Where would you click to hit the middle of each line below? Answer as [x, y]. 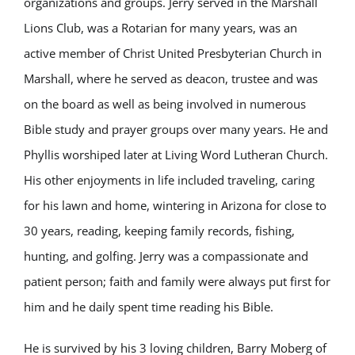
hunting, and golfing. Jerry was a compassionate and [166, 256]
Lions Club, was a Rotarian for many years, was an [160, 28]
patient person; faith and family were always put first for [177, 281]
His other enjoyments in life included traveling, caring [169, 180]
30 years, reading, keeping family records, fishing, [159, 231]
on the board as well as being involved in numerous [165, 104]
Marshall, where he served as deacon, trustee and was [171, 78]
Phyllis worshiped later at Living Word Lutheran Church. [176, 155]
